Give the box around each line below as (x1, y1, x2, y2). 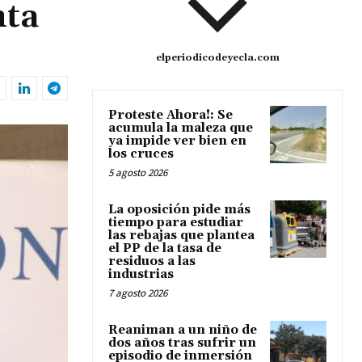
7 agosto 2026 (108, 286, 167, 301)
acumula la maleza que (108, 120, 253, 137)
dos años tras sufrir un (108, 335, 256, 351)
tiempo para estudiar (108, 215, 243, 231)
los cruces (108, 146, 174, 162)
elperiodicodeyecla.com (155, 52, 280, 65)
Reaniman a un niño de (108, 322, 257, 339)
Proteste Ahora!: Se (108, 107, 233, 124)
